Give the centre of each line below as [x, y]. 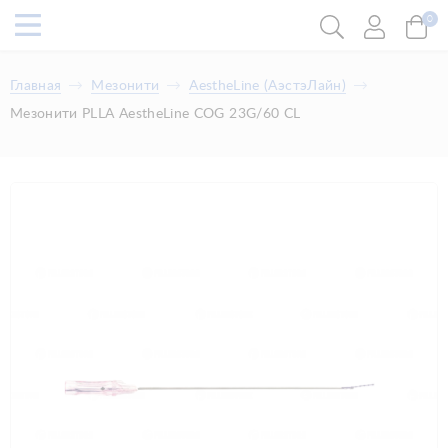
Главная [36, 86]
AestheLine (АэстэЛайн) [267, 86]
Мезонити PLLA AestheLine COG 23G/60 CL [155, 114]
